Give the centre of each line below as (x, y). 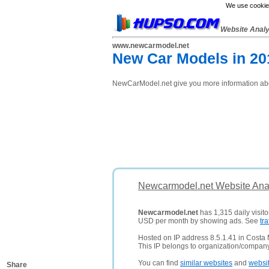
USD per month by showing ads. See (199, 221)
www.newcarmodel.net (151, 46)
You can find (159, 263)
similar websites (206, 263)
